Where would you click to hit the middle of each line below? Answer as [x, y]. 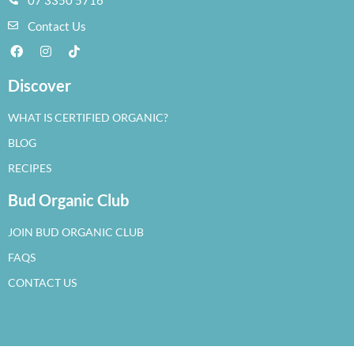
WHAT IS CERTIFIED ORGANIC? [88, 117]
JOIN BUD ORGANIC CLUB [76, 232]
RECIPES [30, 168]
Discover [40, 85]
